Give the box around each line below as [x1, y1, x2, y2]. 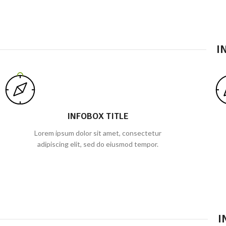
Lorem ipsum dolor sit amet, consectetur [34, 129, 161, 137]
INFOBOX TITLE [67, 110, 129, 122]
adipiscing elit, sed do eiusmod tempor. [37, 140, 158, 148]
